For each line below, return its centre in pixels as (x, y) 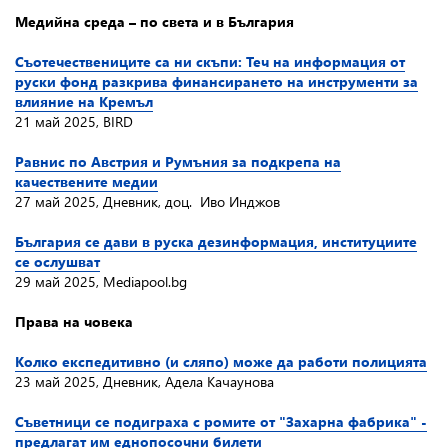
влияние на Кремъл (84, 101)
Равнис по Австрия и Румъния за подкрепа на (178, 161)
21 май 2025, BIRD (76, 121)
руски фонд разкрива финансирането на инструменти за (216, 81)
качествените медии (86, 181)
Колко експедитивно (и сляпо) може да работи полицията (221, 361)
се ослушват (57, 261)
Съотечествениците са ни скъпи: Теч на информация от (210, 61)
